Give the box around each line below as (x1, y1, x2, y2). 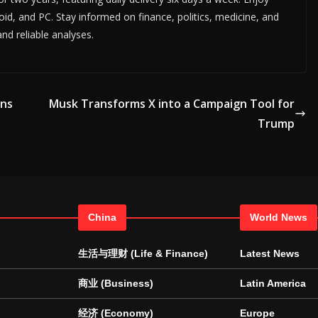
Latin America (240, 278, 306, 289)
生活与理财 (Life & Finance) (78, 248, 208, 259)
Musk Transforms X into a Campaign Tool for (49, 95, 295, 111)
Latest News (240, 248, 300, 259)
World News (250, 212, 307, 223)
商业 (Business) (78, 278, 153, 289)
